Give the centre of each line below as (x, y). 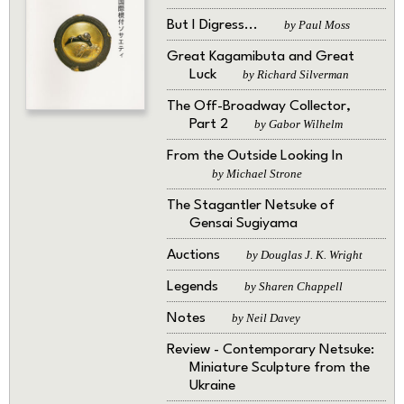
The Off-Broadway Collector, (258, 106)
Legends (194, 286)
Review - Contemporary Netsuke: (270, 349)
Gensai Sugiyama (243, 223)
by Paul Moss (317, 24)
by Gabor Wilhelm (298, 124)
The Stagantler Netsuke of (250, 205)
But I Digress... (214, 25)
